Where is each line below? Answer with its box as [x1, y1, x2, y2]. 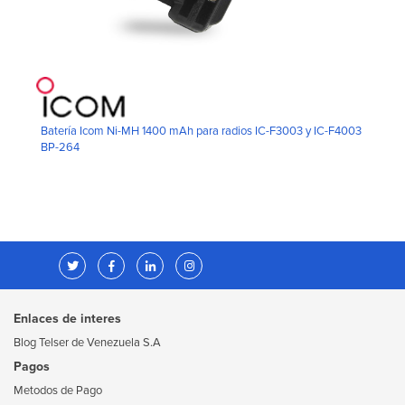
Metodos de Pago [14, 382, 102, 398]
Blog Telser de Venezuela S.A [14, 334, 161, 350]
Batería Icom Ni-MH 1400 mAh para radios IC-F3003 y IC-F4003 [41, 123, 362, 138]
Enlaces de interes [14, 310, 121, 326]
